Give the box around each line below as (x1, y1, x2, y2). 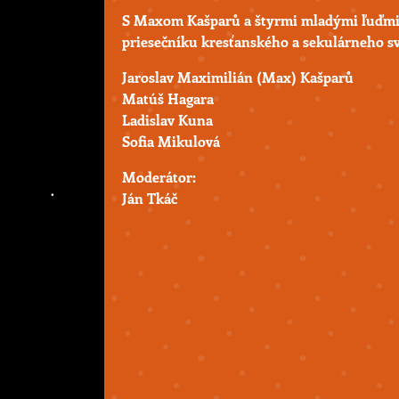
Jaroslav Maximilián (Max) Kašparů (122, 67, 354, 86)
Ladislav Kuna (122, 110, 213, 129)
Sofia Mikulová (122, 131, 220, 151)
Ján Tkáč (122, 188, 177, 208)
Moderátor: (122, 167, 196, 186)
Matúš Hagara (122, 88, 214, 108)
